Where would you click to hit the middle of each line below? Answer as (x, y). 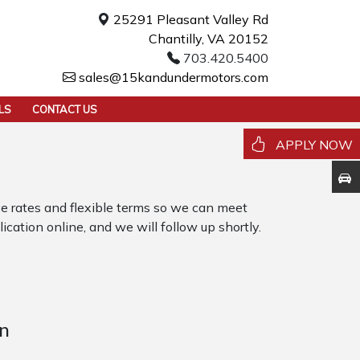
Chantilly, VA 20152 (209, 39)
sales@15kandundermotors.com (172, 77)
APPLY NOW (314, 145)
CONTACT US (65, 109)
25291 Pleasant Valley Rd (191, 19)
